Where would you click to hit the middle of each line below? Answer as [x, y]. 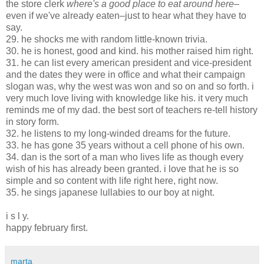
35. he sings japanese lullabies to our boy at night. [110, 192]
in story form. [32, 121]
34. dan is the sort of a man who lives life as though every [125, 157]
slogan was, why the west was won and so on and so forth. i [130, 86]
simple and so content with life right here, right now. [112, 180]
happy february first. [47, 227]
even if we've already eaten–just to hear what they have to [126, 15]
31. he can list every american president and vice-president [128, 62]
